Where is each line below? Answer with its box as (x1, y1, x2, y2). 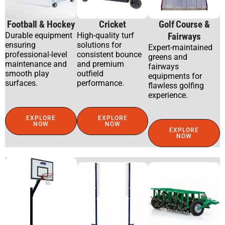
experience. (148, 90, 188, 100)
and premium (76, 59, 124, 69)
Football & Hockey (7, 19, 75, 31)
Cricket (98, 19, 127, 31)
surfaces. (5, 78, 38, 88)
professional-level (5, 50, 67, 60)
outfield (76, 69, 103, 79)
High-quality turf (76, 31, 134, 41)
